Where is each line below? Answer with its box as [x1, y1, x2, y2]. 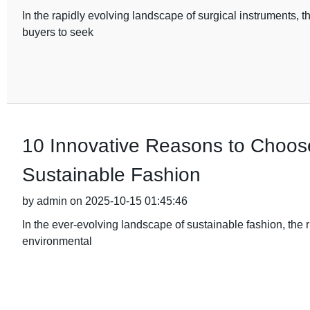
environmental [21, 235, 92, 247]
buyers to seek [21, 26, 93, 38]
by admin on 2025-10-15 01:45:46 [21, 195, 188, 207]
